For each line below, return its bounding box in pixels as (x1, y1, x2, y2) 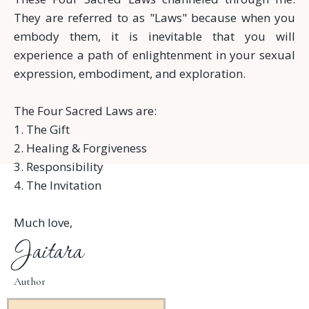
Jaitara (14, 233, 83, 273)
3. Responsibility (14, 159, 103, 175)
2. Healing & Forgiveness (14, 140, 147, 157)
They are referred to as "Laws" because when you (14, 10, 295, 26)
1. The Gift (14, 121, 70, 138)
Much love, (14, 215, 72, 231)
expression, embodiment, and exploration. (14, 66, 246, 82)
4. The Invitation (14, 177, 101, 194)
